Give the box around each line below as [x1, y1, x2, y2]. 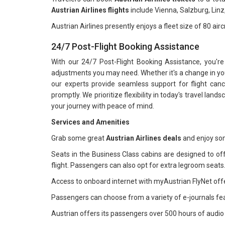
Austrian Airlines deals [106, 134, 181, 142]
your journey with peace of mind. [51, 102, 154, 110]
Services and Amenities [51, 118, 130, 126]
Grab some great [51, 134, 106, 142]
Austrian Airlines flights [51, 6, 129, 14]
